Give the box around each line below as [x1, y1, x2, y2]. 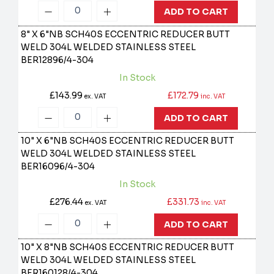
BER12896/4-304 [21, 54, 94, 66]
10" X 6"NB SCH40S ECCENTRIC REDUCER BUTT [21, 135, 235, 147]
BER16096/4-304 [21, 161, 95, 172]
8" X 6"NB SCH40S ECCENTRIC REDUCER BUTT [21, 29, 231, 40]
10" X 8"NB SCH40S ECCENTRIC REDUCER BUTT [21, 242, 235, 253]
